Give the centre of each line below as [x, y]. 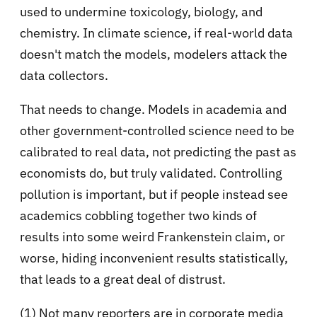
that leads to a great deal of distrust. [123, 279]
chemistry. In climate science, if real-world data [156, 33]
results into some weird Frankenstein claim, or [152, 237]
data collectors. [65, 76]
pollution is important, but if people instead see [154, 195]
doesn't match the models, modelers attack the [154, 54]
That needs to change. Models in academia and [153, 110]
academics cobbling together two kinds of [138, 216]
